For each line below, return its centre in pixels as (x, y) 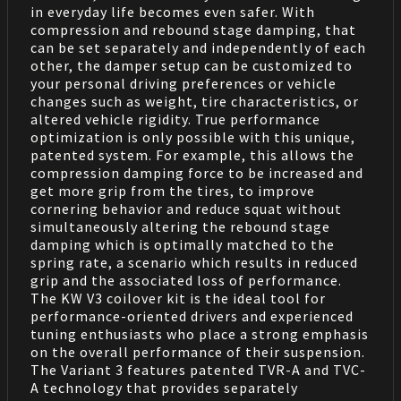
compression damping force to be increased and (196, 173)
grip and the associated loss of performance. (186, 281)
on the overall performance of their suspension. (197, 352)
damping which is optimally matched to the (182, 245)
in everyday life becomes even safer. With (172, 12)
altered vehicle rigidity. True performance (175, 119)
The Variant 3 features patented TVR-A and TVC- (198, 370)
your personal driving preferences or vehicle (183, 84)
